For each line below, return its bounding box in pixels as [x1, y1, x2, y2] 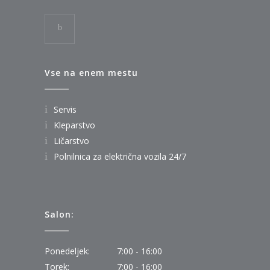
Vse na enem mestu [45, 66, 138, 78]
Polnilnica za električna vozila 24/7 [54, 150, 186, 162]
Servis [54, 103, 77, 115]
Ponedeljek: [45, 245, 90, 257]
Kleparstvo [54, 119, 95, 131]
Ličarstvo [54, 134, 89, 146]
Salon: [45, 208, 74, 220]
